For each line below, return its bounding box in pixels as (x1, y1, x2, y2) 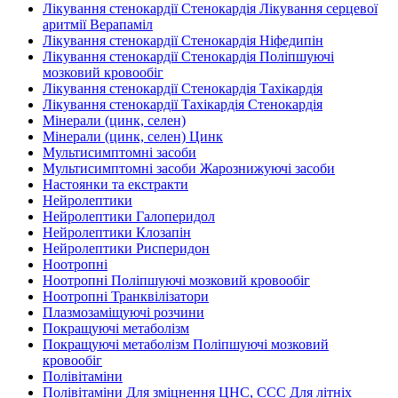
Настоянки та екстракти (43, 177, 188, 192)
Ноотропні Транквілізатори (43, 289, 209, 304)
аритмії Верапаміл (43, 17, 153, 32)
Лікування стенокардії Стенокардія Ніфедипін (43, 33, 323, 48)
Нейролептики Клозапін (43, 225, 191, 240)
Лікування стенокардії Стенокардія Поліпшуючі (43, 49, 334, 64)
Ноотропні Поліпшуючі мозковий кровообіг (43, 273, 310, 288)
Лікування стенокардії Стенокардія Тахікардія (43, 81, 322, 96)
